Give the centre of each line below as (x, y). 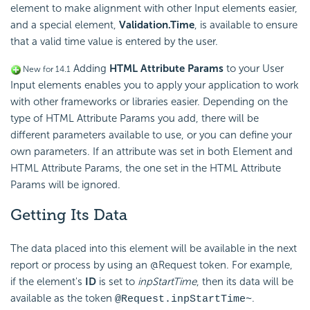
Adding (90, 69)
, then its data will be (245, 281)
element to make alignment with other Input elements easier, (154, 9)
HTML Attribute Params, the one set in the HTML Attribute (146, 168)
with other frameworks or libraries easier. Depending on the (149, 102)
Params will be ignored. (65, 185)
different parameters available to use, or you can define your (151, 135)
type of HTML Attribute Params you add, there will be (135, 119)
